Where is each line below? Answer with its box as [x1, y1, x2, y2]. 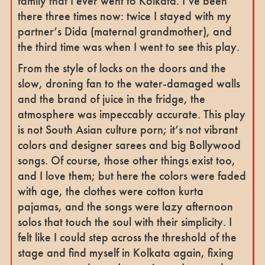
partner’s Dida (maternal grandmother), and [17, 23, 232, 39]
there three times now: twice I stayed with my [17, 8, 231, 24]
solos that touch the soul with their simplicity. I [17, 214, 232, 230]
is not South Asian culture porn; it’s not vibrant [17, 121, 238, 137]
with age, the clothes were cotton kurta [17, 183, 203, 199]
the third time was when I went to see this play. [17, 38, 240, 54]
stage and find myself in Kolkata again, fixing [17, 244, 234, 260]
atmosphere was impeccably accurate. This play [17, 106, 245, 122]
